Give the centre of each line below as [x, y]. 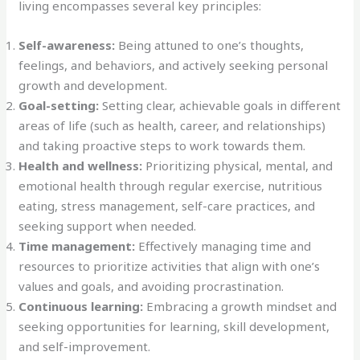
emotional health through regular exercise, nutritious [171, 186]
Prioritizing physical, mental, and [238, 166]
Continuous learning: [81, 307]
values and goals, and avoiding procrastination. [151, 286]
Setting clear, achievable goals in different [220, 106]
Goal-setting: [59, 106]
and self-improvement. [85, 347]
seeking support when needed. [108, 226]
